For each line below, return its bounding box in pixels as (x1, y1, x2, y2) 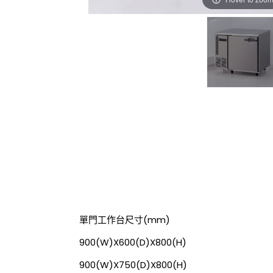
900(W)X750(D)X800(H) (79, 258, 187, 271)
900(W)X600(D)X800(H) (79, 236, 186, 249)
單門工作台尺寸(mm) (79, 213, 170, 226)
